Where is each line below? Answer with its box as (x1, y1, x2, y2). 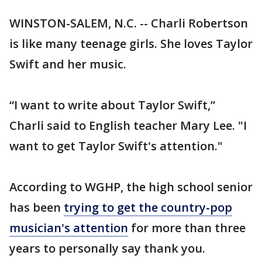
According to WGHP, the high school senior (9, 179, 253, 195)
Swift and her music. (9, 56, 126, 72)
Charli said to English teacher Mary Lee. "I (9, 118, 247, 133)
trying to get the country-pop (64, 199, 232, 215)
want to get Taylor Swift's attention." (9, 138, 223, 154)
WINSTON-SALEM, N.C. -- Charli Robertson (9, 15, 248, 31)
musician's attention (9, 220, 128, 236)
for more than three (128, 220, 246, 236)
